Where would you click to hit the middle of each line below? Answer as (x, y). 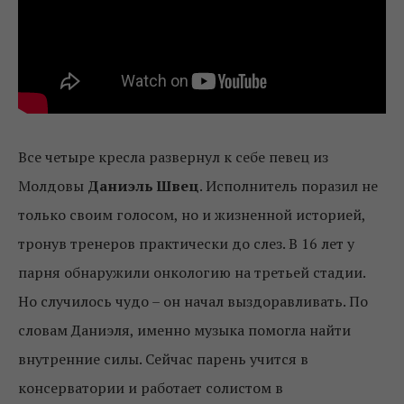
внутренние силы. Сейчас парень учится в (163, 359)
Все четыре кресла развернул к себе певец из (173, 157)
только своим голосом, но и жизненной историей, (192, 215)
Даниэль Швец (143, 186)
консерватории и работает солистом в (151, 388)
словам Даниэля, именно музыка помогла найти (184, 331)
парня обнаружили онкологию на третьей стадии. (192, 273)
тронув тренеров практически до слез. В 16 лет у (186, 244)
